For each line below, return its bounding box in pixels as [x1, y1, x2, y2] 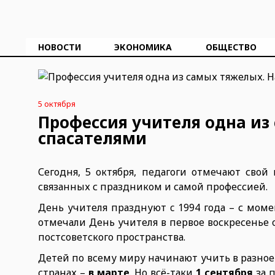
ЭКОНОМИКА [114, 41, 172, 53]
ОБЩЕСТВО [205, 41, 257, 53]
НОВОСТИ [38, 41, 81, 53]
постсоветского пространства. [38, 230, 188, 244]
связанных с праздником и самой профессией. [38, 180, 268, 193]
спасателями [38, 127, 147, 149]
